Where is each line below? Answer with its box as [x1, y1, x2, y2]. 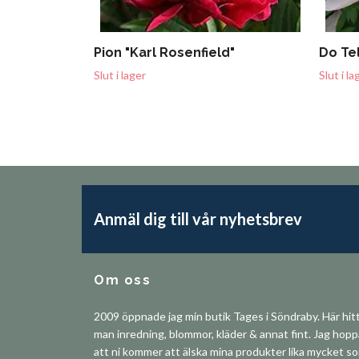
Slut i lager [94, 67, 146, 82]
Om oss [94, 272, 151, 288]
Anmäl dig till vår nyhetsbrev [94, 209, 302, 229]
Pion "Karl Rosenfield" [94, 44, 235, 60]
